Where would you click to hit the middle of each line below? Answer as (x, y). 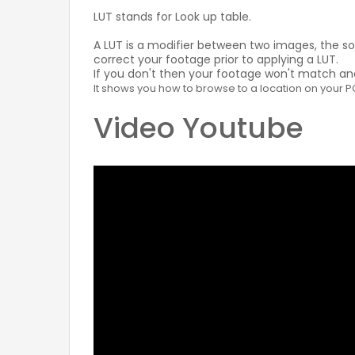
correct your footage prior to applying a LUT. (216, 59)
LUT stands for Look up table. (172, 17)
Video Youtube (198, 128)
